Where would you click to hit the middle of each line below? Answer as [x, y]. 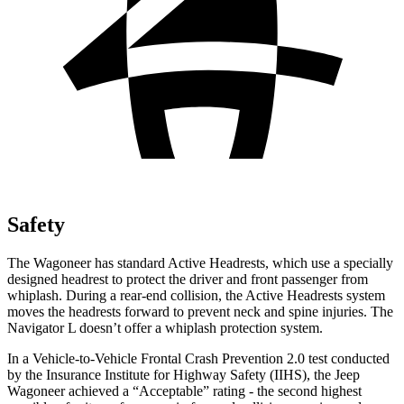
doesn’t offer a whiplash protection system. [199, 327]
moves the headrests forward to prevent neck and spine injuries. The [200, 311]
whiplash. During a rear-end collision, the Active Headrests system [196, 295]
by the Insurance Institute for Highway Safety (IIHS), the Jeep [184, 374]
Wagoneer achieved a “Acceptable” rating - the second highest [184, 390]
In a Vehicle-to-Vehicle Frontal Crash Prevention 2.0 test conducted [198, 358]
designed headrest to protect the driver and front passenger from [188, 279]
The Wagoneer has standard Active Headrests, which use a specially [200, 262]
